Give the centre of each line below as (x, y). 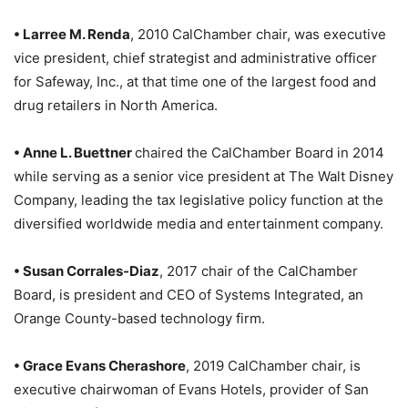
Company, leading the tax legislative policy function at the (199, 200)
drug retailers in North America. (116, 105)
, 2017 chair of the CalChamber (259, 271)
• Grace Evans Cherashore (100, 366)
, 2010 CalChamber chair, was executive (258, 34)
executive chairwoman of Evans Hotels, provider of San (191, 389)
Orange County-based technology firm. (139, 318)
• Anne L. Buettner (74, 153)
